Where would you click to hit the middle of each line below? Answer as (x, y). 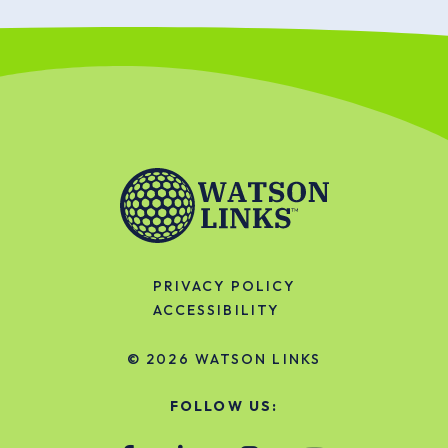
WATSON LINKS (257, 359)
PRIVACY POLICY (224, 286)
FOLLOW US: (224, 406)
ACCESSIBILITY (216, 310)
